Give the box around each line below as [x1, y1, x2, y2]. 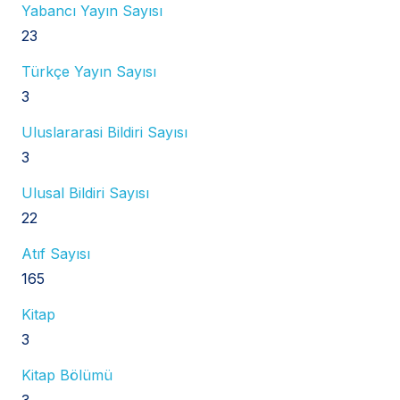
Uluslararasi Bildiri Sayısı [21, 122, 187, 141]
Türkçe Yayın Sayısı [21, 62, 156, 80]
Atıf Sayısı [21, 244, 90, 262]
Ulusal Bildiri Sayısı [21, 183, 149, 202]
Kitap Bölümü [21, 365, 112, 384]
